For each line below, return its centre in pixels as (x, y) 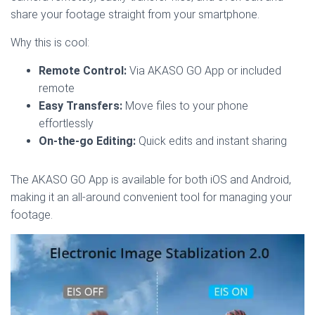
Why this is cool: (50, 42)
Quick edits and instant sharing (211, 141)
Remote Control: (83, 70)
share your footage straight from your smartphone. (135, 14)
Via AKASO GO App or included (204, 70)
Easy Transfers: (81, 105)
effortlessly (66, 123)
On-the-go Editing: (87, 141)
